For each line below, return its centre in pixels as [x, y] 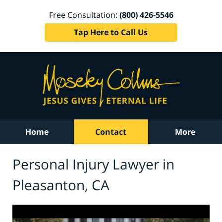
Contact [111, 132]
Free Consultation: [84, 15]
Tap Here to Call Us [111, 32]
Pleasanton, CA [61, 185]
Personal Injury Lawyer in [93, 164]
